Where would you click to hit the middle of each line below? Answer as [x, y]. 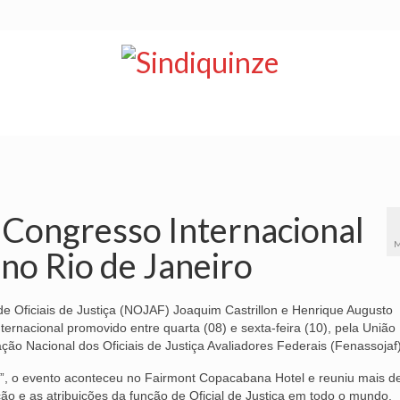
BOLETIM [129, 118]
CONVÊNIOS [321, 118]
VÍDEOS [220, 118]
